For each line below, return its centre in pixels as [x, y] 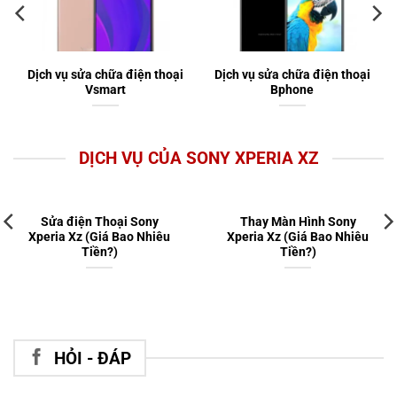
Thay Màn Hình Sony [298, 222]
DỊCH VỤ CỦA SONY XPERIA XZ [198, 158]
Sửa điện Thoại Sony [99, 222]
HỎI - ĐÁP [92, 358]
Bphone [292, 89]
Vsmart [105, 89]
